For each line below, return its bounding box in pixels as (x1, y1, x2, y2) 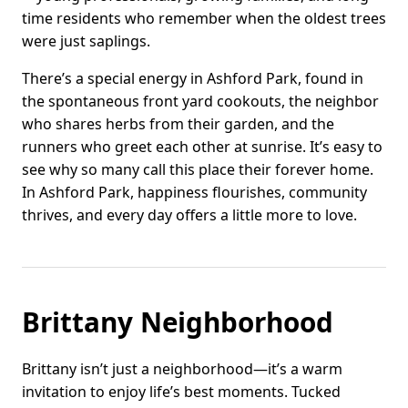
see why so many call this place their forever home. (22, 159, 373, 180)
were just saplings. (22, 31, 150, 52)
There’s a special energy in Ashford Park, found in (22, 68, 363, 89)
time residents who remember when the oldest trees (22, 8, 386, 29)
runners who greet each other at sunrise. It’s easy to (22, 137, 382, 158)
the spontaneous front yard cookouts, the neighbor (22, 91, 379, 112)
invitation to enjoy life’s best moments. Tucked (22, 382, 341, 403)
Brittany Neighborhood (22, 303, 333, 342)
